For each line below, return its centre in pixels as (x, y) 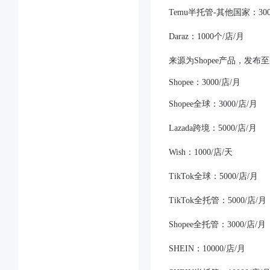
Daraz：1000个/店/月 (206, 36)
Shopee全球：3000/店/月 (213, 104)
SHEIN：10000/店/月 (207, 249)
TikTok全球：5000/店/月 (213, 176)
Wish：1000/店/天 (201, 152)
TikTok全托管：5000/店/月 (218, 200)
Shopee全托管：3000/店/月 (217, 224)
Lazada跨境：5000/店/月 (213, 128)
